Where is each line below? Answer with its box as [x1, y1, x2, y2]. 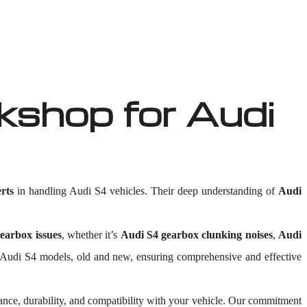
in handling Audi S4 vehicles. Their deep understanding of [14, 185, 278, 197]
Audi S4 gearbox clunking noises [120, 229, 273, 241]
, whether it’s [61, 229, 121, 241]
